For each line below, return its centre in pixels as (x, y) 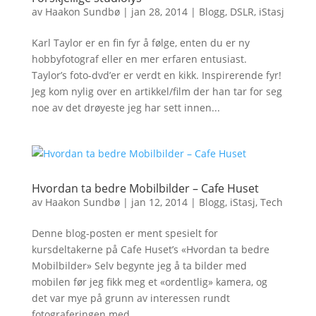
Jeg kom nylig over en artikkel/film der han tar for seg (157, 91)
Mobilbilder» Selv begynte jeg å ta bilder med (139, 266)
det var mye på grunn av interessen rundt (130, 298)
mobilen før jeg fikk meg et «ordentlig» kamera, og (149, 282)
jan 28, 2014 (159, 12)
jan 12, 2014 (159, 202)
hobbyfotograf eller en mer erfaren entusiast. (139, 59)
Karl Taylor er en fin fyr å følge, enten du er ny (140, 43)
